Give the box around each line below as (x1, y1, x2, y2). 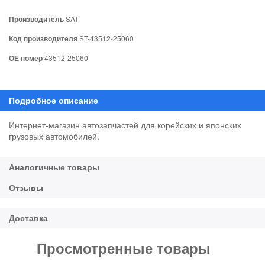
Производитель (9, 13, 64, 24)
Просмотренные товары (37, 237, 211, 258)
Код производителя (9, 33, 77, 44)
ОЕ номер (9, 52, 43, 63)
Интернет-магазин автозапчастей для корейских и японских (9, 118, 241, 131)
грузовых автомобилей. (9, 130, 99, 142)
